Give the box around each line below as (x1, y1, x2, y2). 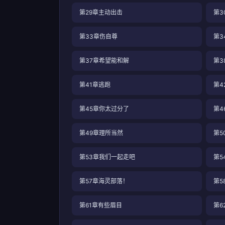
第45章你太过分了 (79, 105, 129, 113)
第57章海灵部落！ (79, 177, 129, 185)
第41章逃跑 (79, 81, 110, 88)
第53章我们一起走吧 (79, 153, 135, 161)
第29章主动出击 (79, 9, 123, 16)
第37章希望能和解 (79, 57, 129, 64)
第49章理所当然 (79, 129, 123, 137)
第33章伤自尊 (79, 33, 118, 40)
